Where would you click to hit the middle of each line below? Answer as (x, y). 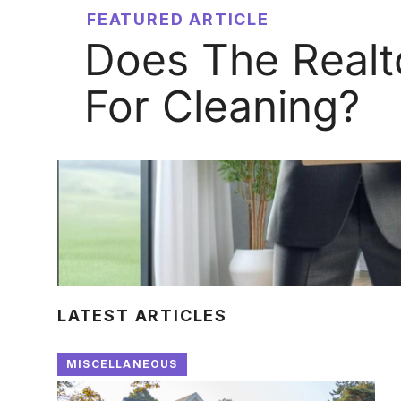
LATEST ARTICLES (142, 316)
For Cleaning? (222, 106)
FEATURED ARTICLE (178, 19)
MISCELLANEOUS (122, 364)
